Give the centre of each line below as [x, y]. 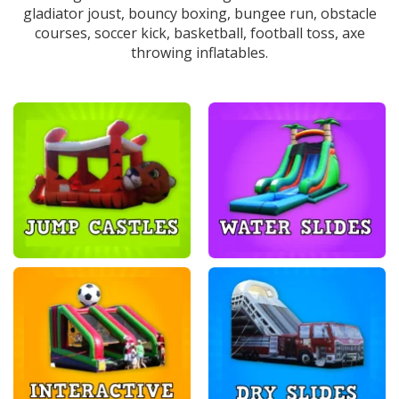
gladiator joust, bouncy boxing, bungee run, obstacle [199, 14]
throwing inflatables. [199, 53]
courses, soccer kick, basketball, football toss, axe [199, 33]
